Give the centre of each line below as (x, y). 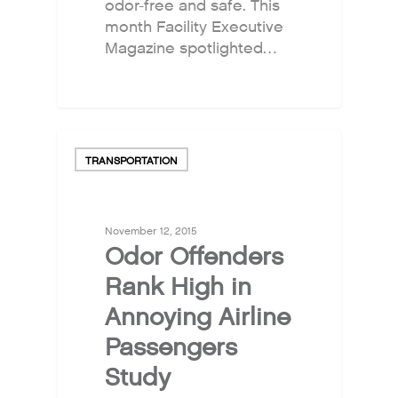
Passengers (171, 347)
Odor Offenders (195, 256)
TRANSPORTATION (132, 161)
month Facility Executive (195, 27)
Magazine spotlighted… (191, 48)
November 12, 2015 (151, 231)
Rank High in (179, 287)
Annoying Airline (198, 317)
